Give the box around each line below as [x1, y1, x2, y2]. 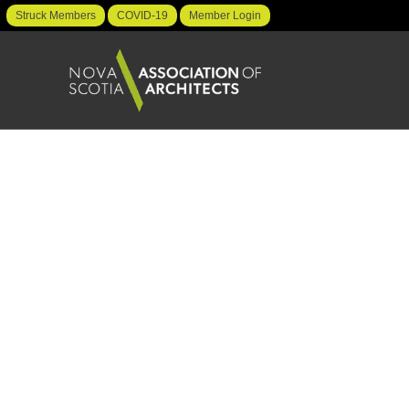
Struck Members [16, 9, 96, 22]
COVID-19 [117, 9, 168, 22]
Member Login [189, 9, 261, 22]
